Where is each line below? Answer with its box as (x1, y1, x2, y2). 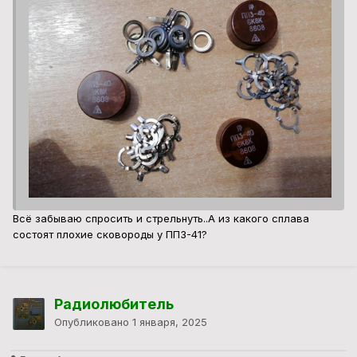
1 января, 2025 (132, 316, 207, 329)
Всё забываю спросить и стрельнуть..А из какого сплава (13, 212, 309, 226)
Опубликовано (54, 316, 132, 329)
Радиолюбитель (54, 296, 174, 313)
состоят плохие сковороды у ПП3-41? (13, 228, 207, 241)
